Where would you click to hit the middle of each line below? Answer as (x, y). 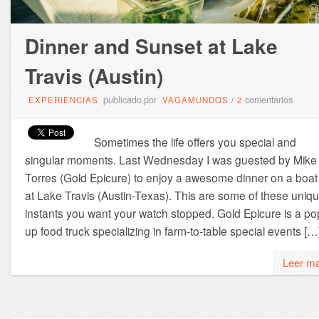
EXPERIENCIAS (63, 100)
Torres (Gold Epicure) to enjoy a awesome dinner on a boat (171, 178)
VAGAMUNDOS (195, 100)
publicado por (130, 100)
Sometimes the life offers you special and (195, 142)
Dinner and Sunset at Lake (151, 46)
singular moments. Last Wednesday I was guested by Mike (171, 160)
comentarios (268, 100)
